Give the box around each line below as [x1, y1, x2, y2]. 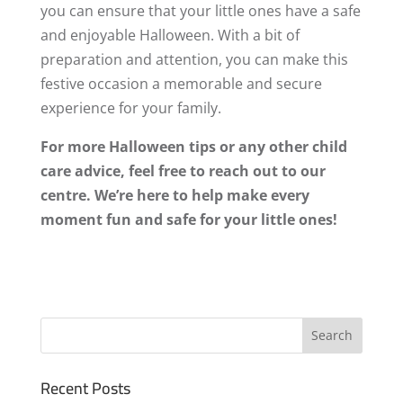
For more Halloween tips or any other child [40, 136, 347, 157]
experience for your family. [40, 97, 221, 118]
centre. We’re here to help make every [40, 184, 309, 205]
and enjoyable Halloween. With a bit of [40, 24, 300, 45]
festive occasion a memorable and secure [40, 73, 322, 94]
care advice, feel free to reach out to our [40, 160, 326, 181]
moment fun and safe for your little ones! [40, 209, 337, 229]
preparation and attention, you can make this [40, 49, 348, 69]
